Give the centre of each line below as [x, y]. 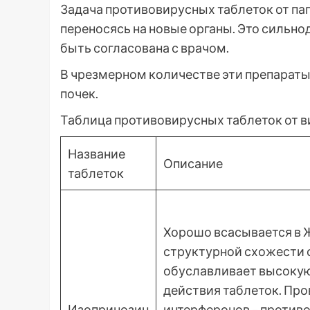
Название [97, 153]
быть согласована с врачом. [145, 47]
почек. [79, 93]
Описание [193, 163]
